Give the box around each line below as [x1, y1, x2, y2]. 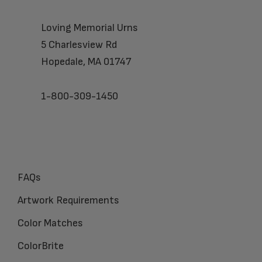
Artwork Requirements [18, 194, 119, 206]
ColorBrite [18, 239, 64, 252]
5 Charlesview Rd [41, 38, 117, 51]
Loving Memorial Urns [41, 21, 138, 34]
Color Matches [18, 216, 83, 229]
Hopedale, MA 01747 [41, 55, 132, 68]
